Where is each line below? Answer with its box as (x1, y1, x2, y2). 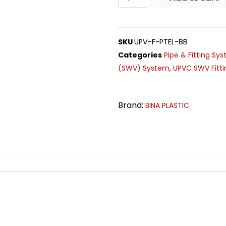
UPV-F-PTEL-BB (134, 36, 188, 47)
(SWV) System (118, 63, 169, 73)
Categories (118, 49, 162, 60)
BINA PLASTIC (145, 100, 189, 111)
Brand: (118, 99, 145, 111)
